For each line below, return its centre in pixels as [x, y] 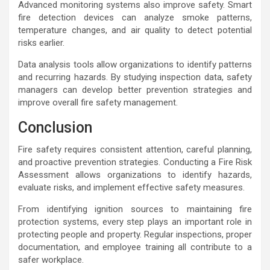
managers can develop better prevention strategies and [135, 90]
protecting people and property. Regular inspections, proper [135, 235]
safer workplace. [51, 260]
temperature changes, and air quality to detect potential [135, 30]
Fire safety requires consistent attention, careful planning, [135, 150]
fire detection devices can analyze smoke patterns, [135, 18]
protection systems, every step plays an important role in [135, 222]
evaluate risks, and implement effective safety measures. [131, 188]
